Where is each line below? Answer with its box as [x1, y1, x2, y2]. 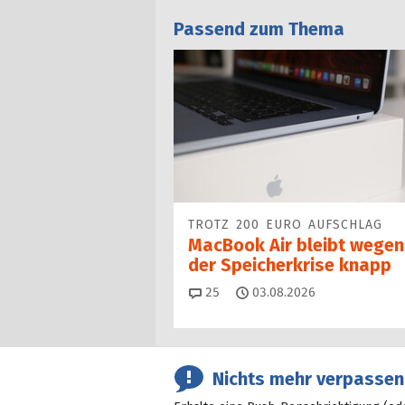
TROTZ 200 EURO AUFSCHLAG [188, 217, 382, 232]
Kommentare [219, 284, 294, 300]
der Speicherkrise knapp [188, 254, 391, 276]
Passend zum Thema [174, 18, 344, 40]
